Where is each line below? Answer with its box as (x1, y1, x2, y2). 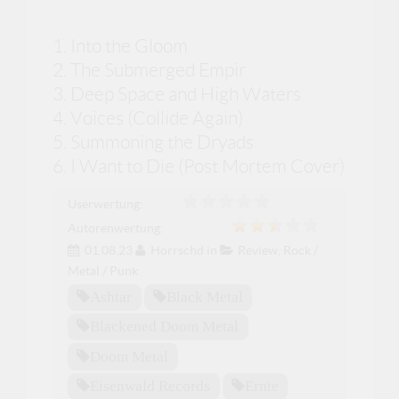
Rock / (283, 242, 319, 257)
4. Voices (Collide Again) (53, 107, 244, 128)
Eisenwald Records (90, 377, 211, 394)
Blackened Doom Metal (90, 318, 240, 335)
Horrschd (150, 242, 204, 257)
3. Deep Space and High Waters (53, 83, 302, 104)
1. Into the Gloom (53, 35, 189, 56)
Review (238, 242, 279, 257)
